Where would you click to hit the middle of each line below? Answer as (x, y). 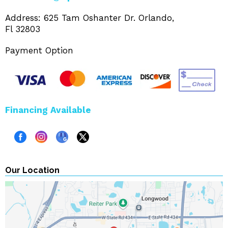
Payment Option (39, 51)
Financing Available (48, 110)
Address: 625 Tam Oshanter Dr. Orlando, (90, 18)
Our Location (32, 170)
